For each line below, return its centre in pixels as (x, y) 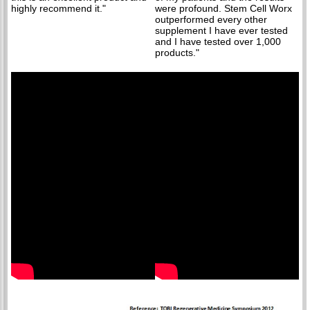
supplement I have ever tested (221, 31)
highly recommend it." (58, 9)
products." (177, 53)
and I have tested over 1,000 (218, 42)
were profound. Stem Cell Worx (224, 9)
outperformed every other (211, 20)
